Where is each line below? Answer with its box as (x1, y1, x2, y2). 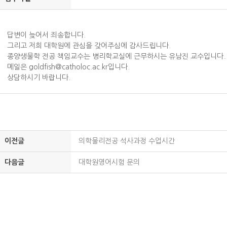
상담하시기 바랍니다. (7, 74, 70, 81)
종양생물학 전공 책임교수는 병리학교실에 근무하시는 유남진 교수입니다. (7, 53, 225, 60)
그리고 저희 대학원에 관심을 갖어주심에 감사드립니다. (7, 42, 171, 49)
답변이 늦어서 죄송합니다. (7, 31, 86, 39)
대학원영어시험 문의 (79, 159, 140, 166)
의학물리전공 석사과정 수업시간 (79, 137, 175, 144)
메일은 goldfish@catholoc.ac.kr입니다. (7, 63, 130, 70)
